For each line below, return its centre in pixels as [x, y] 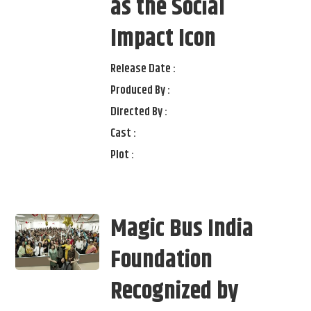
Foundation [162, 260]
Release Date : [143, 68]
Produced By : [141, 90]
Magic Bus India [182, 229]
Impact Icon [163, 39]
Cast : [124, 133]
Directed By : [139, 111]
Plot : [123, 154]
